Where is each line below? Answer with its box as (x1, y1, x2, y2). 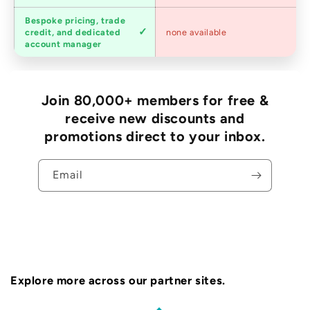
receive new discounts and (65, 109, 245, 127)
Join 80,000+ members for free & (41, 91, 269, 109)
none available (166, 26, 227, 37)
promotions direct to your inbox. (44, 127, 266, 145)
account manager (25, 38, 102, 49)
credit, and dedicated (25, 26, 121, 37)
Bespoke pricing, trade (25, 15, 126, 26)
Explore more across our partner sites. (10, 273, 226, 287)
